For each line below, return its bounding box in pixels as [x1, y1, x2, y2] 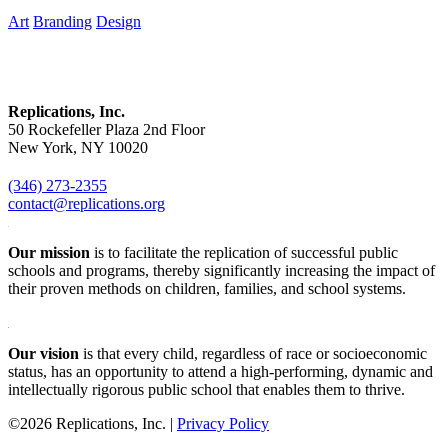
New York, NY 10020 [8, 138, 148, 156]
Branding [33, 12, 92, 30]
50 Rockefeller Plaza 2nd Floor [8, 120, 205, 138]
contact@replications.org [8, 194, 165, 212]
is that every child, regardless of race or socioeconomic [79, 344, 427, 362]
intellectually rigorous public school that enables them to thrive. [8, 380, 405, 398]
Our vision [8, 344, 79, 362]
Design [96, 12, 141, 30]
